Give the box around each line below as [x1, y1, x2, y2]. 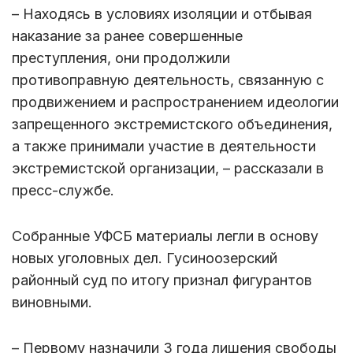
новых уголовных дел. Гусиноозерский [12, 250, 277, 267]
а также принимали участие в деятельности [12, 138, 316, 155]
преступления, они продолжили [12, 50, 230, 67]
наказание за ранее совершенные [12, 28, 243, 45]
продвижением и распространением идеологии [12, 94, 339, 111]
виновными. [12, 294, 92, 311]
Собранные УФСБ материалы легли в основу [12, 228, 318, 245]
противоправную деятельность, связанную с [12, 72, 324, 89]
